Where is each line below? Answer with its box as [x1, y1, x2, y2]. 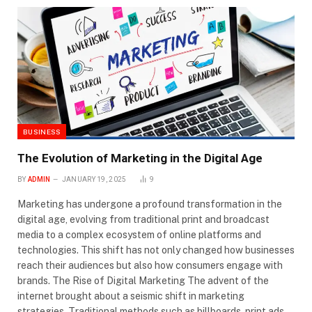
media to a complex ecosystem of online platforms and [17, 229, 261, 241]
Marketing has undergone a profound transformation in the [17, 198, 282, 210]
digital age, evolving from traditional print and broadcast [17, 214, 270, 226]
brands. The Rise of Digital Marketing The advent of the [17, 275, 269, 287]
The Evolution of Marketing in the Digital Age [17, 151, 263, 166]
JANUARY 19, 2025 [61, 175, 127, 184]
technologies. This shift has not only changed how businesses [17, 244, 295, 256]
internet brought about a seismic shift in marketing [17, 290, 244, 302]
